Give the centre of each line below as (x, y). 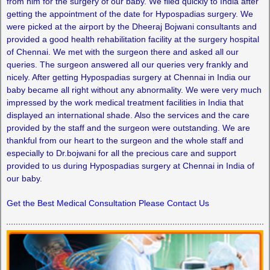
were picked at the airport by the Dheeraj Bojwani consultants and (131, 26)
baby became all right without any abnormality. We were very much (134, 89)
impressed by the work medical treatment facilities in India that (125, 102)
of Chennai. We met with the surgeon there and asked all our (122, 52)
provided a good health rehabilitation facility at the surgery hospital (133, 39)
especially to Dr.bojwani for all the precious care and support (121, 153)
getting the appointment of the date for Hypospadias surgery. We (130, 14)
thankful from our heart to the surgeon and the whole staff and (125, 140)
